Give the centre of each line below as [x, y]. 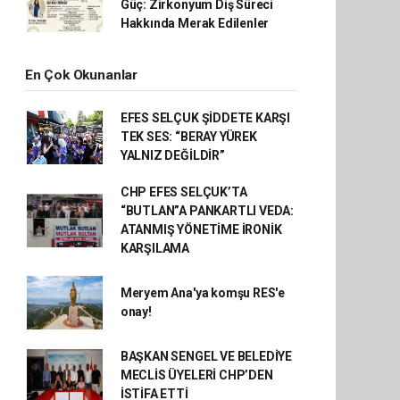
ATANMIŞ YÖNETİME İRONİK [201, 229]
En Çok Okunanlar [81, 75]
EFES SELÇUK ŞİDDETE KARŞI [205, 118]
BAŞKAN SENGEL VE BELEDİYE [206, 356]
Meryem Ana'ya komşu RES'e [203, 293]
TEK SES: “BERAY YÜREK [188, 137]
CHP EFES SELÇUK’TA [183, 192]
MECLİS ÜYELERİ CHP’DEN [196, 375]
